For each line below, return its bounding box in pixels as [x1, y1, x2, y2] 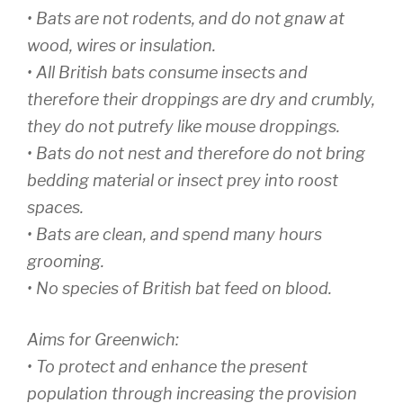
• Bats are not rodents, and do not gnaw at [27, 9, 345, 29]
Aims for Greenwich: [27, 330, 179, 350]
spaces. [27, 198, 84, 218]
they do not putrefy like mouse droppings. [27, 117, 340, 137]
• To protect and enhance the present [27, 357, 308, 377]
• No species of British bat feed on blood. [27, 279, 332, 299]
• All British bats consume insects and [27, 63, 308, 83]
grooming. [27, 252, 104, 272]
